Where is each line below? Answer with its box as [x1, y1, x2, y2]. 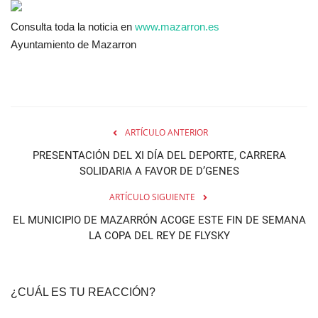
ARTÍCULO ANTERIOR [124, 126, 208, 139]
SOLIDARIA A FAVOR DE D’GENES [79, 165, 239, 178]
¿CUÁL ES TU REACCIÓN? [11, 286, 155, 299]
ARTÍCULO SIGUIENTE [109, 191, 195, 204]
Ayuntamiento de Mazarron [11, 38, 136, 51]
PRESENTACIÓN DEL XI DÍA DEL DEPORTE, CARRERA [32, 149, 286, 163]
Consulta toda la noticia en [11, 21, 135, 33]
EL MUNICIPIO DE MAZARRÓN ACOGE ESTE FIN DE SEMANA [12, 214, 306, 227]
